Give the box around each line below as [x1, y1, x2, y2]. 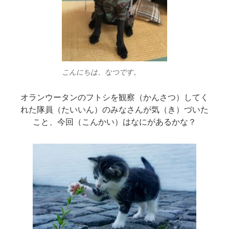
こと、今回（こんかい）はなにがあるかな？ [32, 117, 196, 127]
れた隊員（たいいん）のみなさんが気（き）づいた [20, 104, 209, 114]
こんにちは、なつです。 [61, 67, 141, 76]
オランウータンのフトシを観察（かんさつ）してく [20, 92, 209, 102]
